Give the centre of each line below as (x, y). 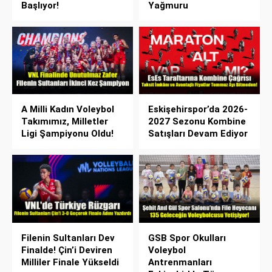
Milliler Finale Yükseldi (70, 263)
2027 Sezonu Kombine (197, 122)
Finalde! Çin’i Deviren (67, 250)
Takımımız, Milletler (65, 122)
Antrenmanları (180, 263)
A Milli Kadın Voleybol (68, 110)
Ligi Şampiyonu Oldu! (67, 134)
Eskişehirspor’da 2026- (198, 110)
